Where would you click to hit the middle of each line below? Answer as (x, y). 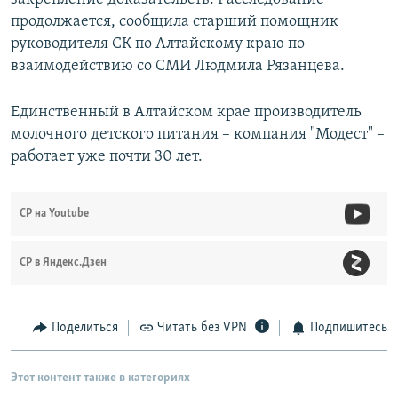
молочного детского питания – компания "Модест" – (198, 135)
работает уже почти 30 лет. (107, 157)
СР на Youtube (54, 214)
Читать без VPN (202, 328)
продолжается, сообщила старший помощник (175, 22)
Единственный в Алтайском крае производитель (186, 113)
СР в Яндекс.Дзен (63, 263)
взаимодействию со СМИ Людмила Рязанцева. (178, 67)
